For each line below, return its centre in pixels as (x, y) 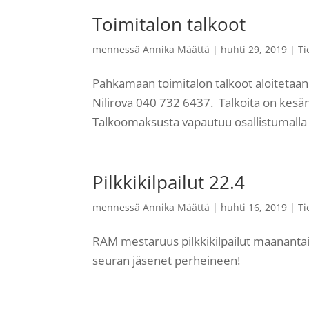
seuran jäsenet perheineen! (167, 260)
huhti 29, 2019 (254, 49)
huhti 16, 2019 (254, 207)
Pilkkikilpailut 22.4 (169, 182)
